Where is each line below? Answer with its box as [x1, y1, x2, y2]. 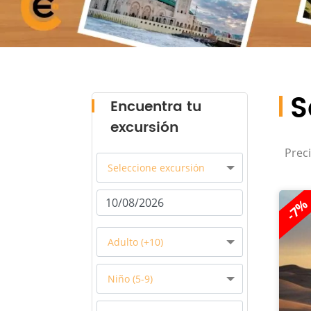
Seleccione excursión [108, 161, 205, 174]
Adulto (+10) [108, 235, 163, 249]
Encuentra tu [110, 96, 201, 119]
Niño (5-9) [108, 272, 153, 285]
